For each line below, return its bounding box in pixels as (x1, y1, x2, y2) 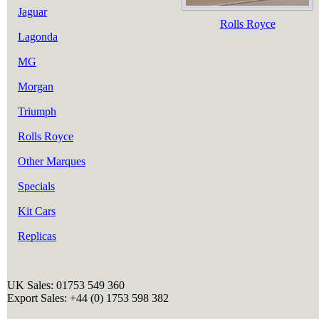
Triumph (18, 105, 56, 117)
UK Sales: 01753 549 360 (7, 279, 125, 291)
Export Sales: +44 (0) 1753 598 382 (7, 292, 169, 304)
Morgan (18, 80, 53, 93)
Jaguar (18, 6, 47, 18)
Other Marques (18, 155, 85, 167)
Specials (18, 180, 55, 192)
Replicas (18, 230, 56, 242)
